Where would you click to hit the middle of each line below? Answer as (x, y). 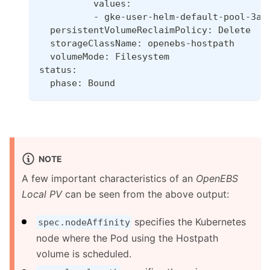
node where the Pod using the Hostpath (127, 238)
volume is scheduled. (84, 253)
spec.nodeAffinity (84, 222)
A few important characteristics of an (109, 178)
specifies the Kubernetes (189, 221)
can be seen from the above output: (146, 194)
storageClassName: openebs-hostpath (137, 44)
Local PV (42, 194)
